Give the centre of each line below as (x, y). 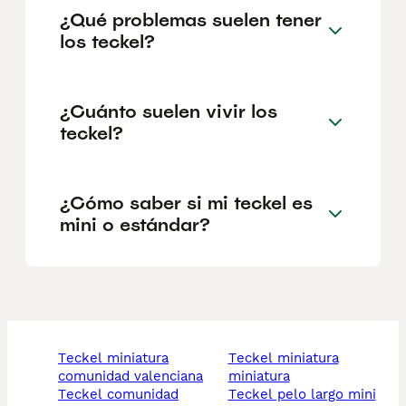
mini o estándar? (135, 224)
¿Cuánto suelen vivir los (169, 111)
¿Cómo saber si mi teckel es (186, 203)
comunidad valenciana (130, 377)
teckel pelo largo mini (306, 395)
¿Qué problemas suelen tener (191, 19)
